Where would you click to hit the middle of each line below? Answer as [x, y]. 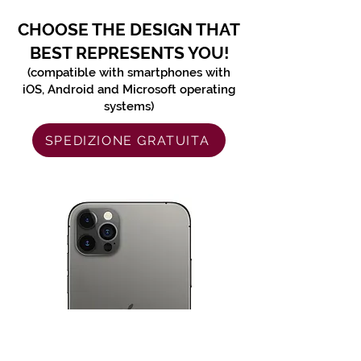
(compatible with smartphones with [129, 73]
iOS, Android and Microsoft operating [129, 89]
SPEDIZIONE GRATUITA [127, 140]
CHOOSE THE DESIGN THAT [129, 29]
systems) [129, 106]
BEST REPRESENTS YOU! [129, 53]
